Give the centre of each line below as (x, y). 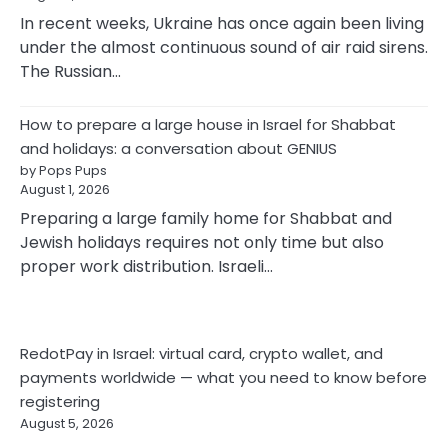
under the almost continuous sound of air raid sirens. (224, 48)
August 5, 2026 (67, 424)
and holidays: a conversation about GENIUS (178, 149)
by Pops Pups (63, 171)
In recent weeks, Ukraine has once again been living (222, 24)
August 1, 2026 (65, 190)
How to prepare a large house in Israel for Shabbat (208, 125)
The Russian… (70, 72)
